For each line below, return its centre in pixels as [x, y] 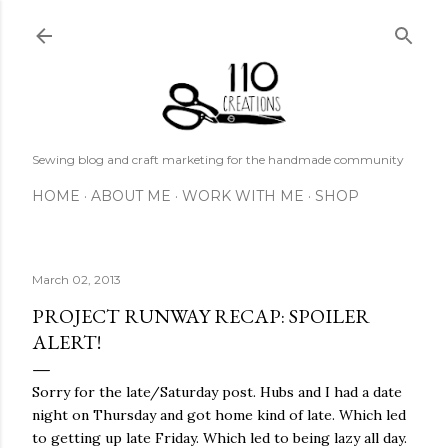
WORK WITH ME [243, 196]
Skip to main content [224, 25]
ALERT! [66, 342]
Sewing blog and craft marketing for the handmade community [218, 159]
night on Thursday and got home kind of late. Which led [219, 415]
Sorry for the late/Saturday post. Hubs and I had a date [217, 392]
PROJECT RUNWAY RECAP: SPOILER [201, 316]
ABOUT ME [131, 196]
